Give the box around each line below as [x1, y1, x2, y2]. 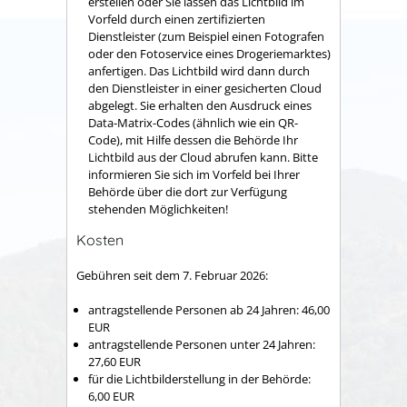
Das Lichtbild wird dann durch [149, 63, 310, 80]
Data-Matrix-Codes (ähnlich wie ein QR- [88, 114, 298, 132]
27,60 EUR [88, 353, 141, 371]
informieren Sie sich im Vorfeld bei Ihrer [88, 166, 300, 184]
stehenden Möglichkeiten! [88, 201, 228, 218]
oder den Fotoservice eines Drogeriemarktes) [88, 45, 331, 63]
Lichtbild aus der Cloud [88, 149, 214, 166]
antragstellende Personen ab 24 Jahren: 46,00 [88, 302, 330, 319]
